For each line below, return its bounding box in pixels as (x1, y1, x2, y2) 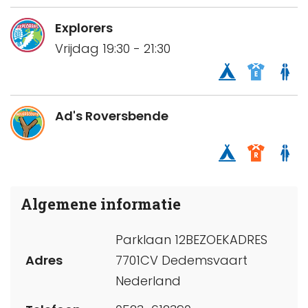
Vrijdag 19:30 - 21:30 (55, 40, 170, 58)
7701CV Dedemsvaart (115, 251, 247, 269)
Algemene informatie (21, 194, 181, 214)
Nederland (115, 272, 181, 289)
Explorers (55, 19, 113, 37)
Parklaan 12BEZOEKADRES (115, 230, 267, 248)
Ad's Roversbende (55, 107, 168, 125)
